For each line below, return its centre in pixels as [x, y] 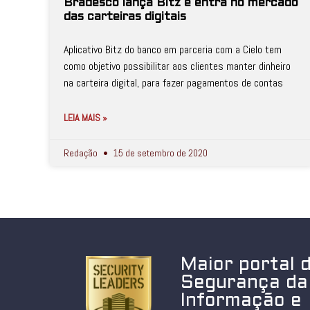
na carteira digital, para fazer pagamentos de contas [173, 83]
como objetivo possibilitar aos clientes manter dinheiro [177, 66]
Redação [82, 153]
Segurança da [245, 283]
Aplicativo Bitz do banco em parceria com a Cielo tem [173, 49]
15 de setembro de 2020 [159, 153]
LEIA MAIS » [85, 118]
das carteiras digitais [125, 17]
